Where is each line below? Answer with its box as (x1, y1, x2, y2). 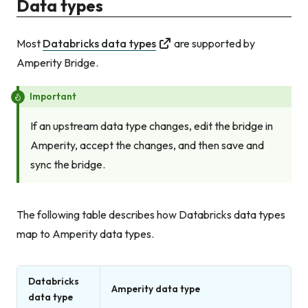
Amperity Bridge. (16, 55, 98, 69)
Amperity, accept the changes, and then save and (30, 138, 264, 153)
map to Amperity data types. (16, 227, 154, 241)
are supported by (174, 36, 255, 50)
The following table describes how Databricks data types (16, 208, 285, 222)
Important (30, 89, 76, 102)
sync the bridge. (30, 157, 105, 172)
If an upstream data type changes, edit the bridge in (30, 119, 273, 133)
